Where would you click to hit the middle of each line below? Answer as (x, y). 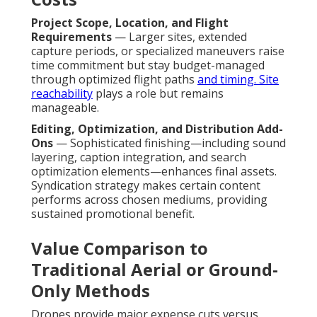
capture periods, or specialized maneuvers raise (158, 51)
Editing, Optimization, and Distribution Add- (157, 129)
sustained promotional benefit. (113, 214)
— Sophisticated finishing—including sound (169, 143)
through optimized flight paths (114, 80)
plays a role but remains (158, 94)
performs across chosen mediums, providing (149, 200)
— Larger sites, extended (179, 37)
